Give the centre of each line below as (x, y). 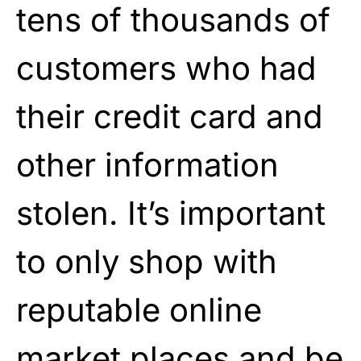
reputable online (139, 309)
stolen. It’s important (171, 213)
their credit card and (170, 116)
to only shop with (147, 261)
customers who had (166, 68)
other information (147, 164)
